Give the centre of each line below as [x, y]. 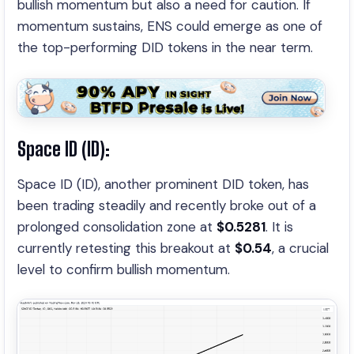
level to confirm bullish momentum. [124, 269]
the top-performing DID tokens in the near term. [165, 47]
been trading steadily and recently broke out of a [167, 205]
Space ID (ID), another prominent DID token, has [163, 184]
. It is [279, 227]
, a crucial [300, 248]
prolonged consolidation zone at [117, 227]
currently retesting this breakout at [126, 248]
